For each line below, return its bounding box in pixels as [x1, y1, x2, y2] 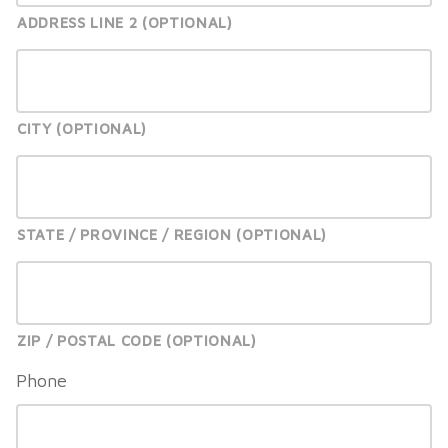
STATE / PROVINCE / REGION [17, 226, 232, 244]
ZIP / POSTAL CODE [17, 332, 162, 350]
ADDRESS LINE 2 [17, 14, 138, 32]
